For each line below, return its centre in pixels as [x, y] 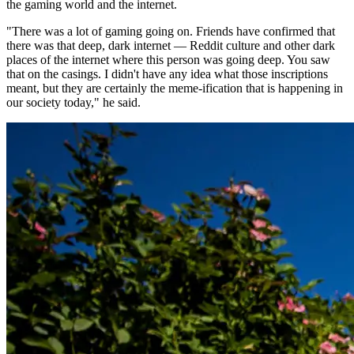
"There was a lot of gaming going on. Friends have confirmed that [171, 32]
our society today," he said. [73, 103]
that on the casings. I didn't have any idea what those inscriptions [167, 74]
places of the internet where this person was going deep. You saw [168, 60]
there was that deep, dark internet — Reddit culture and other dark [171, 46]
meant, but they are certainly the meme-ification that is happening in [175, 88]
